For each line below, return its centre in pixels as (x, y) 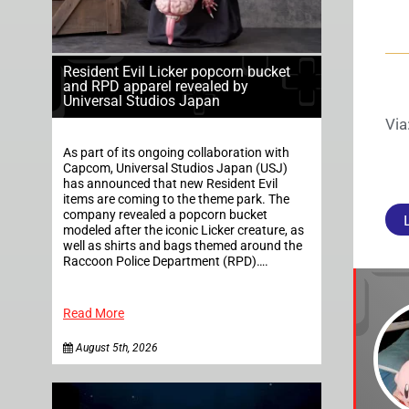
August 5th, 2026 (115, 347)
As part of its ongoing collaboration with (176, 152)
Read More (94, 313)
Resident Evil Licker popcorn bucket (177, 71)
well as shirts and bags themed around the (183, 246)
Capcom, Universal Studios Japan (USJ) (175, 168)
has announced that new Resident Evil (170, 184)
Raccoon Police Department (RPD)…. (166, 261)
